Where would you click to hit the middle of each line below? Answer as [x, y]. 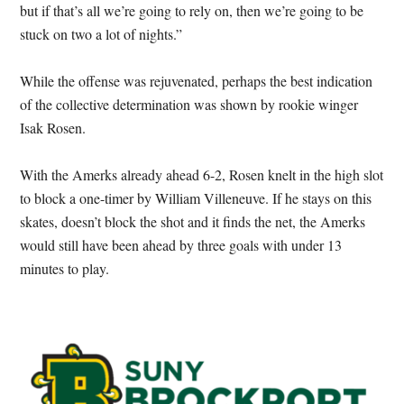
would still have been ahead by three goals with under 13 [181, 244]
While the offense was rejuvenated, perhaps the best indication [197, 80]
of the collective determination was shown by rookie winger [189, 104]
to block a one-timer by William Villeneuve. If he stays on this [196, 197]
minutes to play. [65, 268]
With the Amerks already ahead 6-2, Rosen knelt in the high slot [202, 174]
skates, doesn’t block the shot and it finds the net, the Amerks [193, 221]
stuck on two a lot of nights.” [101, 33]
